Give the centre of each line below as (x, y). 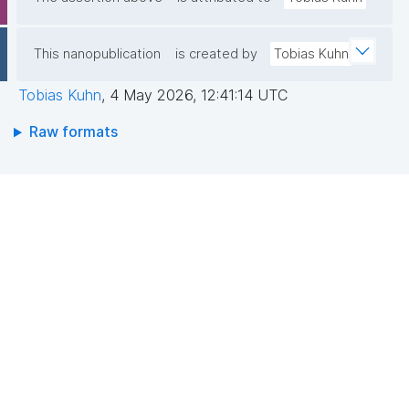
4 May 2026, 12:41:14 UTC (199, 95)
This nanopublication (97, 54)
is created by (216, 54)
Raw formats (73, 132)
